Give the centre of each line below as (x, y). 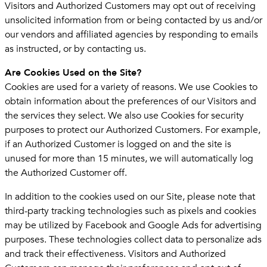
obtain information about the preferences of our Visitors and (131, 101)
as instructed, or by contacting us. (75, 49)
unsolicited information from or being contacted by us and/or (133, 20)
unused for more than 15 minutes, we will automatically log (129, 158)
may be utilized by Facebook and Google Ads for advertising (133, 225)
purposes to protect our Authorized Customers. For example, (133, 130)
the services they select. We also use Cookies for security (124, 115)
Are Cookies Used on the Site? (73, 72)
